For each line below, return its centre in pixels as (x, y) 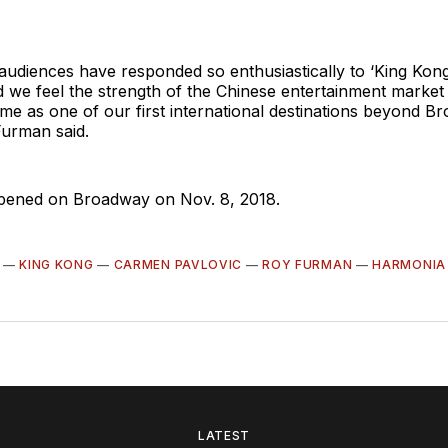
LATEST (224, 435)
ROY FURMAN (307, 264)
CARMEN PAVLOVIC (178, 264)
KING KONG (56, 264)
